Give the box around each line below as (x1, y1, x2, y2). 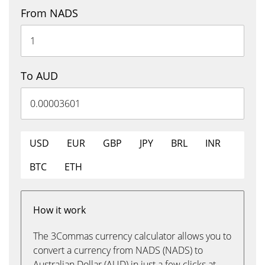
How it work (33, 203, 86, 216)
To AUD (21, 69, 58, 83)
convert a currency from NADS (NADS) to (33, 244, 203, 257)
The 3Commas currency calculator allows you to (33, 230, 231, 243)
